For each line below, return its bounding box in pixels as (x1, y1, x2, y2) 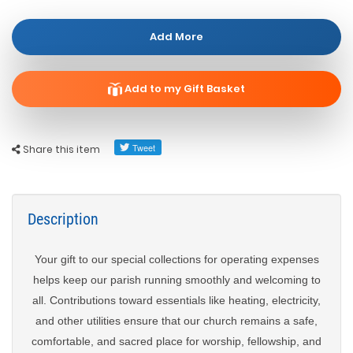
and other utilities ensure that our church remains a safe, (35, 314, 318, 327)
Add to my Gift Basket (122, 81, 245, 96)
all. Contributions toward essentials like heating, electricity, (32, 294, 321, 307)
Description (28, 210, 98, 229)
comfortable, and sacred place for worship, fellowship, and (32, 335, 321, 347)
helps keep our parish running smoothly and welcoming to (32, 273, 321, 286)
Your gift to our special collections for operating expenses (34, 253, 319, 266)
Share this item (20, 143, 100, 156)
